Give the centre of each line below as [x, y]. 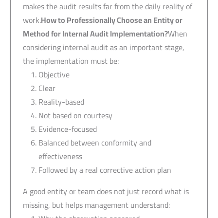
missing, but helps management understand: [97, 205]
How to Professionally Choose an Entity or [112, 20]
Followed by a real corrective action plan [105, 170]
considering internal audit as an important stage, [104, 47]
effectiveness [60, 156]
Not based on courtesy [75, 115]
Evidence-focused [68, 129]
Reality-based [61, 101]
